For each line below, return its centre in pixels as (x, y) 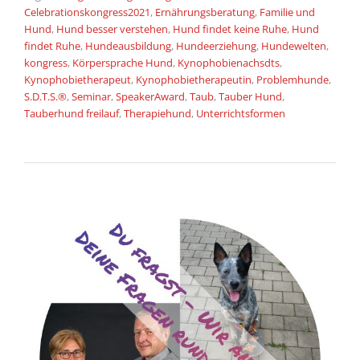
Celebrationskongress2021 (87, 12)
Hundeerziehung (216, 46)
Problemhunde (292, 80)
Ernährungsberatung (205, 12)
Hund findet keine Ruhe (230, 29)
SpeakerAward (150, 97)
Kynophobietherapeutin (194, 80)
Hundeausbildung (128, 46)
